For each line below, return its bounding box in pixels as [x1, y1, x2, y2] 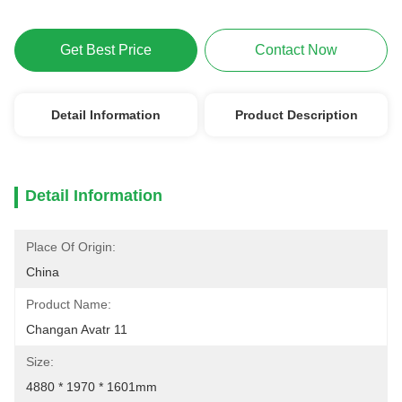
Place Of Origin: [26, 240, 116, 254]
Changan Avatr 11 [26, 322, 127, 336]
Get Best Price [59, 42, 152, 57]
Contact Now [255, 42, 338, 57]
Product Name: [26, 297, 111, 311]
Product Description [234, 108, 358, 122]
